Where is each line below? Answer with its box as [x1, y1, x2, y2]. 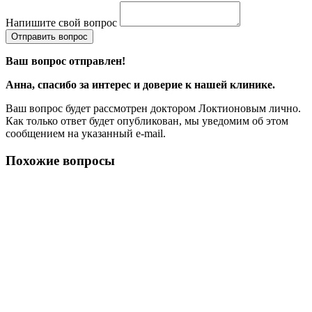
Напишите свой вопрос [6, 16, 117, 29]
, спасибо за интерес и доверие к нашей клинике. [32, 78, 275, 91]
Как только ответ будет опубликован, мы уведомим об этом [6, 114, 288, 127]
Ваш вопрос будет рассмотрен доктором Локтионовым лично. [6, 102, 301, 114]
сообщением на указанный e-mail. [6, 127, 166, 139]
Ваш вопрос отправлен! [6, 54, 125, 67]
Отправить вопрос [11, 31, 88, 42]
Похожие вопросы [6, 153, 115, 168]
